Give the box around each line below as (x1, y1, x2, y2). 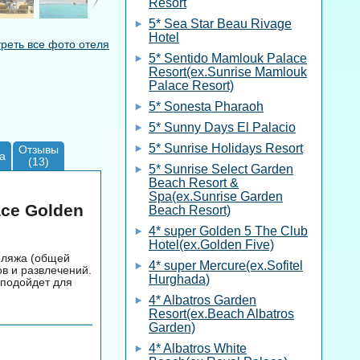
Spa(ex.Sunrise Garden (149, 190, 283, 203)
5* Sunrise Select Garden (149, 162, 293, 176)
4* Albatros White (149, 342, 247, 355)
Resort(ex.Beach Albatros (149, 307, 294, 321)
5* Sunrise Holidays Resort (149, 141, 303, 155)
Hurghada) (149, 272, 210, 286)
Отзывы (18, 143, 59, 156)
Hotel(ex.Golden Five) (149, 238, 274, 252)
